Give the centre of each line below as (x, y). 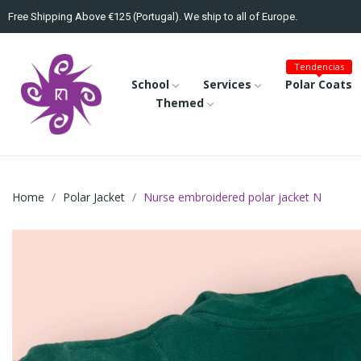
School (150, 84)
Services (227, 84)
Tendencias (319, 66)
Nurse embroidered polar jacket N (232, 197)
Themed (179, 103)
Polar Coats (318, 84)
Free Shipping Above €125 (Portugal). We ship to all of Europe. (153, 17)
